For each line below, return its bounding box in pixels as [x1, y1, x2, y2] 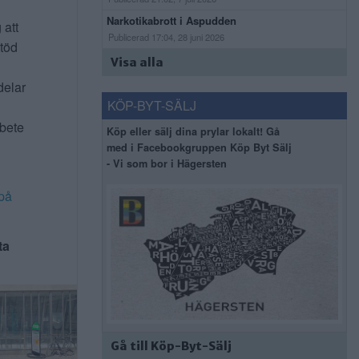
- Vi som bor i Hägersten [107, 156, 227, 171]
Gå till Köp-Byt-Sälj [111, 339, 232, 354]
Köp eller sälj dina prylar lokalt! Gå [107, 124, 280, 139]
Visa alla [111, 55, 163, 71]
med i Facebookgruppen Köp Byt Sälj [107, 140, 292, 155]
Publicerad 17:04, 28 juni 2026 [108, 30, 224, 44]
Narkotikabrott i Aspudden [107, 13, 236, 29]
